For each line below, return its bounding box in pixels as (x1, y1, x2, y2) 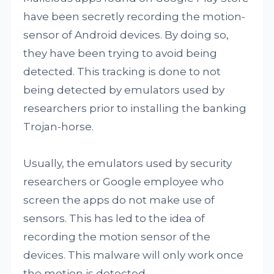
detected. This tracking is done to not (23, 65, 221, 78)
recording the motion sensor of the (23, 231, 211, 243)
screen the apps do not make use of (23, 194, 215, 206)
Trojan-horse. (23, 120, 94, 133)
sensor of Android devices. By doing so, (23, 29, 229, 41)
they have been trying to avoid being (23, 47, 218, 59)
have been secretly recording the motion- (23, 10, 246, 23)
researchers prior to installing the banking (23, 102, 247, 114)
